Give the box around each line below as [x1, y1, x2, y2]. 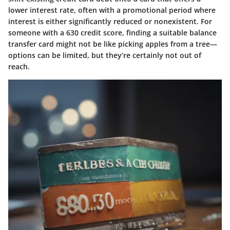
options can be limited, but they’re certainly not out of [8, 50, 201, 61]
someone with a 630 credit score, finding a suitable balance [8, 28, 217, 38]
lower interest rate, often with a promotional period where [8, 5, 216, 15]
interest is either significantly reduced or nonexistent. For [8, 16, 212, 27]
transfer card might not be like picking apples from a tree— [8, 39, 217, 49]
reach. [8, 62, 30, 72]
